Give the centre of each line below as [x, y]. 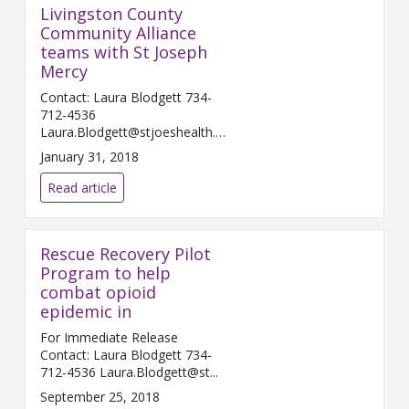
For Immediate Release [109, 337]
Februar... [67, 149]
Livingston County [111, 13]
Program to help [105, 273]
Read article [82, 187]
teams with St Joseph [124, 52]
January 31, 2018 [89, 156]
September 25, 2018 [100, 396]
